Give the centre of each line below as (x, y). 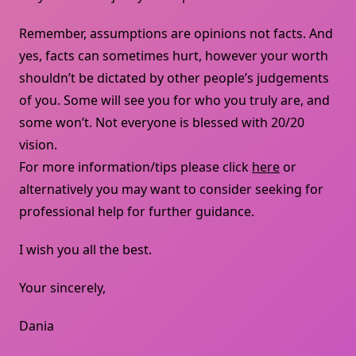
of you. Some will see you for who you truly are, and (174, 100)
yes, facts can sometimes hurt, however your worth (174, 55)
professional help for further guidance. (137, 211)
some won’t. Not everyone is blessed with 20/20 (162, 122)
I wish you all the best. (85, 249)
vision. (38, 144)
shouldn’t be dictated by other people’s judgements (174, 77)
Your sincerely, (62, 287)
